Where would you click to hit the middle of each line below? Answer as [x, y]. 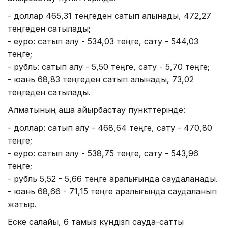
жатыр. [22, 204]
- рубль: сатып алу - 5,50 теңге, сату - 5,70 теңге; [109, 66]
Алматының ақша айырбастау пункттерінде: [96, 110]
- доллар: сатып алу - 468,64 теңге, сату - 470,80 [110, 127]
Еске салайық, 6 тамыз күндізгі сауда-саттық [96, 222]
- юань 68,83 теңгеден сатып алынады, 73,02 [101, 79]
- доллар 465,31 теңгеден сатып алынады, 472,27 [109, 16]
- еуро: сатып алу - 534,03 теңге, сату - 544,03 [103, 41]
